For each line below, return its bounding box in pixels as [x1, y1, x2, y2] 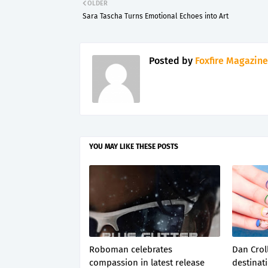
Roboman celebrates [89, 244, 172, 255]
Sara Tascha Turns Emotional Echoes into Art [83, 12, 229, 20]
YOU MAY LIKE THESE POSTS [89, 142, 178, 151]
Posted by [149, 55, 193, 66]
